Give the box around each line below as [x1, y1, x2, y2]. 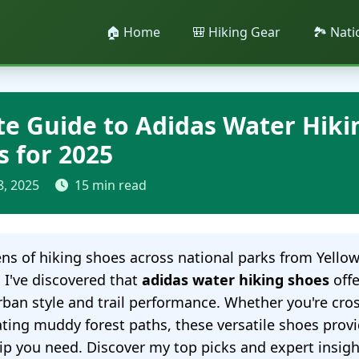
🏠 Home [106, 23, 160, 41]
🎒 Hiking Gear [192, 23, 280, 41]
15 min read [75, 176, 147, 194]
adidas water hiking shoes [142, 270, 329, 289]
